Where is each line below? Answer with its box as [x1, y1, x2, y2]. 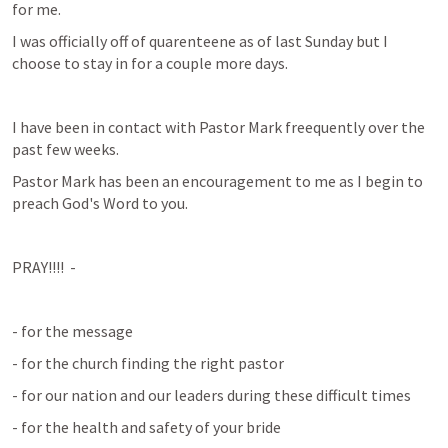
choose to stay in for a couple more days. [12, 53, 288, 73]
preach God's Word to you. [12, 193, 188, 213]
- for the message [12, 321, 133, 341]
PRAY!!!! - [12, 257, 76, 277]
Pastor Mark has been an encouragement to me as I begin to [12, 171, 423, 191]
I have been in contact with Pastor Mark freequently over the [12, 117, 425, 137]
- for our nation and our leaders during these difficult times [12, 385, 411, 405]
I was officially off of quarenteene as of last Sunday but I [12, 31, 388, 51]
